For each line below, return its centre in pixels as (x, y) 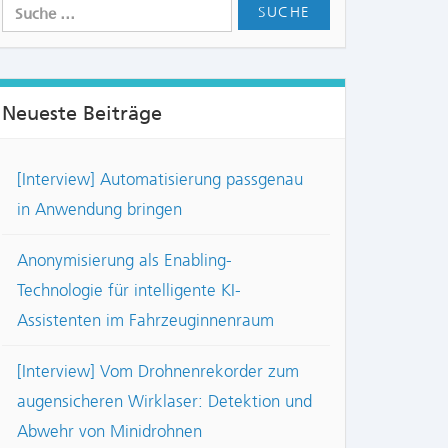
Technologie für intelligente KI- (129, 290)
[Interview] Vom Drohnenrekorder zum (158, 371)
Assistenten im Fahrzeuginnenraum (145, 320)
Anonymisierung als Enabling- (124, 260)
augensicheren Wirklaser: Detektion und (164, 401)
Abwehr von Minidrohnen (109, 431)
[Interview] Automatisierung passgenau (160, 179)
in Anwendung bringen (99, 209)
